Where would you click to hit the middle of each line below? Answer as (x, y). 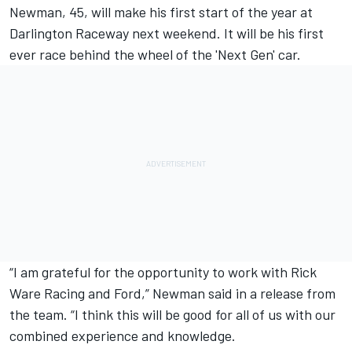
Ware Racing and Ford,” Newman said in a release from (172, 293)
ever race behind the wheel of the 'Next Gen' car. (155, 54)
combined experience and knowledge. (123, 335)
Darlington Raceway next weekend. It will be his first (167, 33)
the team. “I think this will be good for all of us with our (172, 314)
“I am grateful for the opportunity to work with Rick (163, 271)
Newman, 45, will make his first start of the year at (161, 11)
